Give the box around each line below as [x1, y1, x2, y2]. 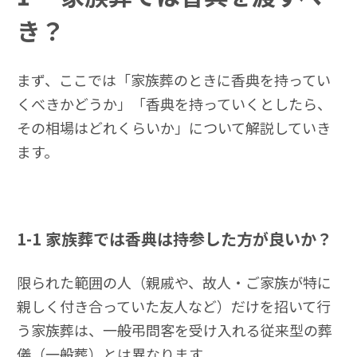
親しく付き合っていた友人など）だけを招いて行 [17, 296, 331, 317]
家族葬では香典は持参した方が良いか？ [45, 227, 332, 251]
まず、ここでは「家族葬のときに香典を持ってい [17, 69, 331, 91]
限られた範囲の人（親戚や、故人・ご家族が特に [17, 272, 331, 293]
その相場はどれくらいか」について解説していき [17, 117, 331, 139]
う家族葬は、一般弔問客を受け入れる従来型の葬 [17, 320, 332, 341]
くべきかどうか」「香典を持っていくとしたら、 [17, 93, 331, 115]
